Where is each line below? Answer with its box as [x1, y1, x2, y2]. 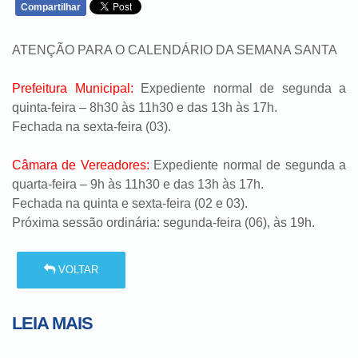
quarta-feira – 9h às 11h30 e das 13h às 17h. [12, 177, 264, 191]
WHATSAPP [177, 6, 225, 15]
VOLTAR [55, 264, 99, 276]
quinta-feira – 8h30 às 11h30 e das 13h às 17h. [12, 101, 277, 114]
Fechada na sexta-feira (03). [12, 120, 171, 133]
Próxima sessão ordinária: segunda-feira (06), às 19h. [12, 216, 315, 229]
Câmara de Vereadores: [12, 158, 149, 172]
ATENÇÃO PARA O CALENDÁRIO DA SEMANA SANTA [12, 43, 337, 57]
